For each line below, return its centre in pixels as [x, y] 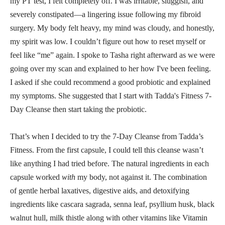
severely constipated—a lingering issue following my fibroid [105, 14]
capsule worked [36, 177]
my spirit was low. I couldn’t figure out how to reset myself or [108, 41]
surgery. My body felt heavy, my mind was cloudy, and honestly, [112, 28]
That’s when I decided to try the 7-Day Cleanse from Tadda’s [107, 136]
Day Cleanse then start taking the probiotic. [78, 109]
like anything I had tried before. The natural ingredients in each [109, 163]
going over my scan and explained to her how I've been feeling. [110, 68]
